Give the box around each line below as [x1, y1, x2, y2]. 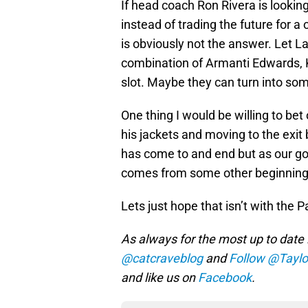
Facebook [198, 270, 252, 285]
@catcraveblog [121, 251, 203, 266]
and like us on [121, 270, 198, 285]
